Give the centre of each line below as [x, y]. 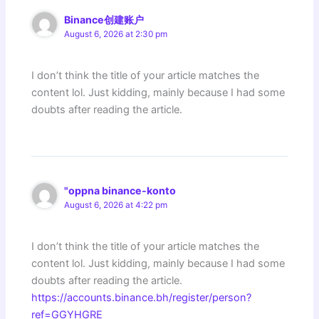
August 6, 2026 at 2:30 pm [116, 34]
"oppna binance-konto [120, 191]
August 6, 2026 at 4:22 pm [116, 205]
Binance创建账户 [104, 19]
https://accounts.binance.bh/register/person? [142, 298]
